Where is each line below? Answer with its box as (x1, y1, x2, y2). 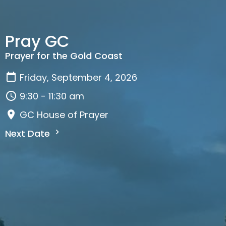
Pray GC (5, 29, 70, 52)
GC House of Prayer (20, 108, 108, 121)
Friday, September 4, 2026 (20, 71, 137, 84)
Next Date (5, 127, 52, 140)
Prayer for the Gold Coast (5, 49, 123, 62)
